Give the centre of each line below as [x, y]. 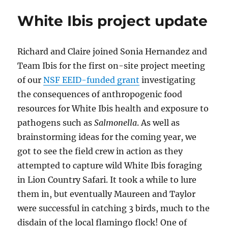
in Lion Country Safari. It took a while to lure [107, 180]
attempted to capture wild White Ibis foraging [110, 166]
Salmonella [116, 123]
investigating [168, 80]
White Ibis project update [113, 21]
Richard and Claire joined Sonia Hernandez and [112, 52]
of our [31, 80]
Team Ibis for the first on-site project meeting [111, 66]
